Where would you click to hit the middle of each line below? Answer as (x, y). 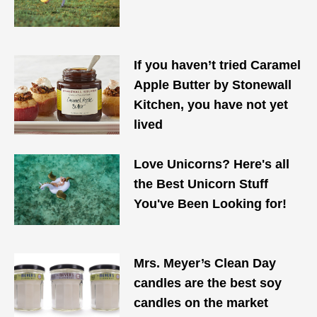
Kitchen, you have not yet (211, 105)
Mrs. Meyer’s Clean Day (205, 263)
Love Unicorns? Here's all (212, 164)
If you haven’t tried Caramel (218, 65)
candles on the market (201, 303)
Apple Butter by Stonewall (213, 85)
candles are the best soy (208, 283)
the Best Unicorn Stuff (201, 184)
